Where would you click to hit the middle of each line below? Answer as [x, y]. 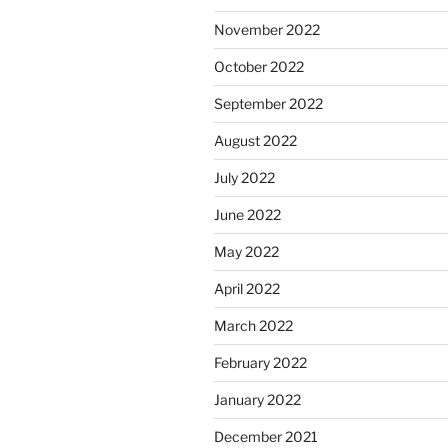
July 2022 [244, 178]
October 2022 [259, 67]
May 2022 [246, 252]
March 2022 [253, 326]
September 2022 [268, 104]
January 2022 [257, 400]
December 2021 [266, 437]
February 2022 [260, 363]
